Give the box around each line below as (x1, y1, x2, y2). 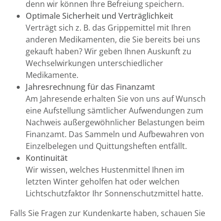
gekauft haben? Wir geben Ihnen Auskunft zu (26, 46, 191, 57)
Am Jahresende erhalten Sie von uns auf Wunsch (26, 93, 206, 104)
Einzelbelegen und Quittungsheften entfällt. (26, 141, 187, 151)
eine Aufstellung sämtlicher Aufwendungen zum (26, 105, 203, 116)
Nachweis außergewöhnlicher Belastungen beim (26, 117, 205, 128)
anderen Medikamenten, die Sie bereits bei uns (26, 34, 200, 45)
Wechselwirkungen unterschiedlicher (26, 58, 163, 69)
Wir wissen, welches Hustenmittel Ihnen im (26, 164, 184, 175)
